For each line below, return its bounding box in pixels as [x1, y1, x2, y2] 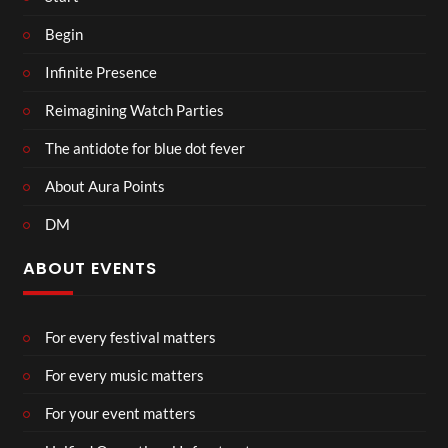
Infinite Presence [45, 63, 157, 81]
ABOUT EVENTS [22, 256, 157, 280]
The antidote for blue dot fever [45, 139, 245, 157]
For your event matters [45, 403, 196, 422]
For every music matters [45, 365, 204, 384]
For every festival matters [45, 327, 216, 346]
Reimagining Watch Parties [45, 101, 224, 119]
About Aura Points [45, 177, 165, 195]
